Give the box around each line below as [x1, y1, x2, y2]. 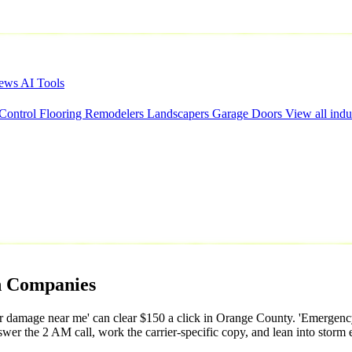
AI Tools [20, 76, 64, 90]
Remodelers [85, 107, 147, 120]
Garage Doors [212, 107, 285, 120]
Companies [6, 273, 96, 295]
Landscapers [147, 107, 212, 120]
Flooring [39, 107, 85, 120]
